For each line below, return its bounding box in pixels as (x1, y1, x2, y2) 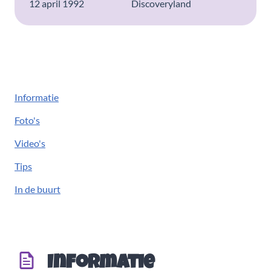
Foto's (15, 114, 40, 126)
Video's (15, 137, 45, 149)
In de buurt (15, 183, 60, 195)
